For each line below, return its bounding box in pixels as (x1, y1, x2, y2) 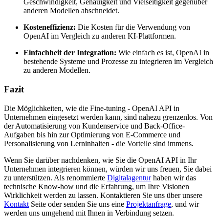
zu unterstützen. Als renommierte (4, 173, 107, 182)
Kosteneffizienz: (23, 23, 76, 32)
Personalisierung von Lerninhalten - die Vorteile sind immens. (4, 139, 194, 148)
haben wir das (151, 173, 196, 182)
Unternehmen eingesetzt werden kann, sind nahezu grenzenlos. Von (4, 112, 213, 121)
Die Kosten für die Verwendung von (76, 23, 190, 32)
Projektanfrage (126, 199, 171, 208)
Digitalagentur (107, 173, 151, 182)
